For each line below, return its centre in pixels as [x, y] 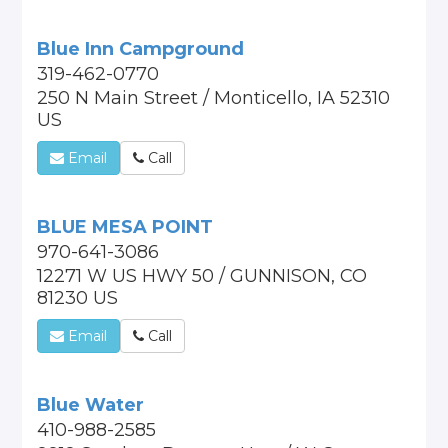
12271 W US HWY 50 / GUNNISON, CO [202, 276]
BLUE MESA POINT [125, 227]
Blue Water [91, 405]
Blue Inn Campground [141, 49]
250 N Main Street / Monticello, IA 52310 [214, 98]
